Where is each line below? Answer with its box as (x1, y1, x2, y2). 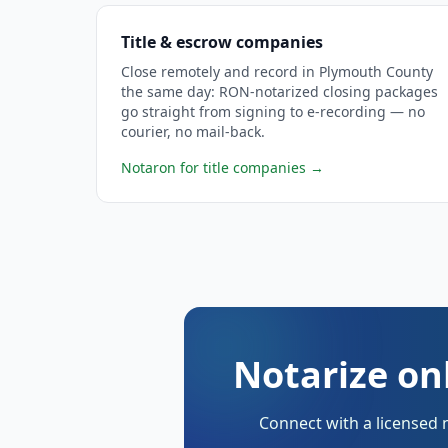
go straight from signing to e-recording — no (121, 102, 425, 121)
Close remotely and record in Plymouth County (121, 62, 433, 81)
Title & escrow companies (121, 31, 323, 53)
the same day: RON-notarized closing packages (121, 82, 438, 101)
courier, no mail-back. (121, 122, 265, 141)
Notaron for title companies (121, 158, 306, 177)
